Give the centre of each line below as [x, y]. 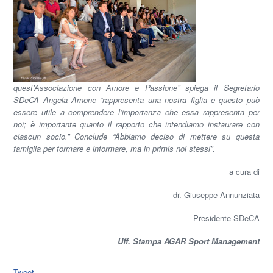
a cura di [242, 172]
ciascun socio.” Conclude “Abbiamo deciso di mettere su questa [136, 136]
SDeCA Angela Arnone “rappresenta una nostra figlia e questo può [136, 100]
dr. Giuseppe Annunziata [216, 195]
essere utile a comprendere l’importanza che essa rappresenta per [136, 112]
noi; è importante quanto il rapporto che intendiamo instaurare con [136, 124]
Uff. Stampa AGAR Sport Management [188, 241]
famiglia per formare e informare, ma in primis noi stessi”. [115, 149]
